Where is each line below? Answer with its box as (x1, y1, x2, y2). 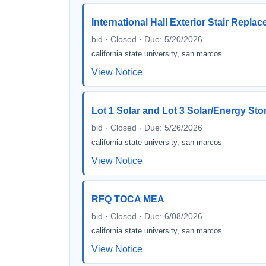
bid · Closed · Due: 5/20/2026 (91, 34, 202, 44)
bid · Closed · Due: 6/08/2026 (91, 211, 202, 221)
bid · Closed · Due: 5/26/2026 (91, 123, 202, 132)
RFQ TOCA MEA (91, 194, 164, 204)
